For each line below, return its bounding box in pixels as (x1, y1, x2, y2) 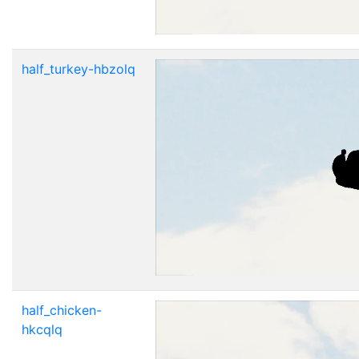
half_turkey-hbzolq (22, 60, 135, 77)
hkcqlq (22, 321, 63, 337)
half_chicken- (22, 301, 102, 318)
